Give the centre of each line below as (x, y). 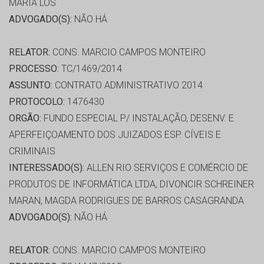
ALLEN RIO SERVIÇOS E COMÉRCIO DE (166, 168)
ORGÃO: (25, 118)
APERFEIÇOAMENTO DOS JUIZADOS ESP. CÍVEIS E (115, 135)
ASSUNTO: (31, 85)
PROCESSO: (34, 69)
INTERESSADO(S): (47, 168)
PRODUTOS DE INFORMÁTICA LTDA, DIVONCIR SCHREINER (131, 184)
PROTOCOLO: (37, 102)
